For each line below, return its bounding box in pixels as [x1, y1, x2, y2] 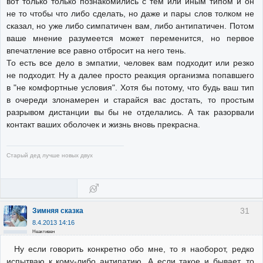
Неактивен [32, 229, 55, 235]
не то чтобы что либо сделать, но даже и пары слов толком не [6, 8, 254, 18]
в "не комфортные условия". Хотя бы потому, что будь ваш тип [6, 82, 254, 92]
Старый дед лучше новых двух [6, 152, 93, 159]
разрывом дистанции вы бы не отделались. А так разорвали [6, 107, 254, 117]
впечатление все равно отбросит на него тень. [6, 45, 186, 55]
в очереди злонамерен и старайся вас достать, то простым [6, 95, 254, 104]
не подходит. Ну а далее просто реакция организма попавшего [6, 70, 254, 80]
